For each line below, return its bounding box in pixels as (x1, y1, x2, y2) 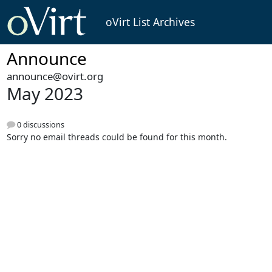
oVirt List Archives (105, 15, 195, 30)
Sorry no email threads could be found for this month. (6, 131, 227, 143)
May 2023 (6, 82, 83, 106)
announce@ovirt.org (6, 69, 103, 84)
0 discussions (15, 119, 64, 130)
